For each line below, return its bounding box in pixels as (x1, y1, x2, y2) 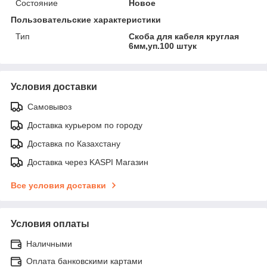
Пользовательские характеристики (11, 15, 161, 25)
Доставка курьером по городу (27, 120, 142, 131)
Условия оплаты (11, 219, 89, 229)
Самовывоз (27, 102, 72, 112)
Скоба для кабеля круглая (129, 32, 240, 42)
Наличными (26, 239, 72, 249)
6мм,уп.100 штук (129, 41, 197, 51)
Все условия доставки (11, 181, 106, 191)
